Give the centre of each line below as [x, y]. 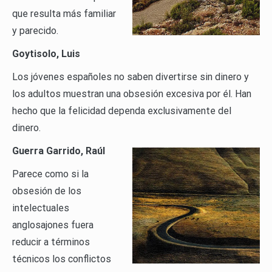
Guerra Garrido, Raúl [59, 151]
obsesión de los [47, 191]
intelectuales [41, 208]
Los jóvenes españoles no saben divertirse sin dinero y [131, 77]
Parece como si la [50, 174]
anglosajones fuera [53, 225]
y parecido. [35, 31]
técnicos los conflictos [62, 259]
